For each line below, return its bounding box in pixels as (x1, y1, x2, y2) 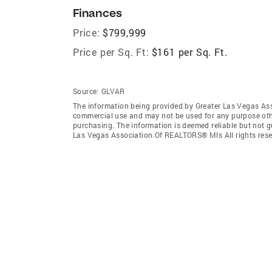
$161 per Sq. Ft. (151, 45, 228, 58)
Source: (73, 86, 99, 96)
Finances (73, 5, 122, 20)
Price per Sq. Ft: (73, 45, 149, 58)
